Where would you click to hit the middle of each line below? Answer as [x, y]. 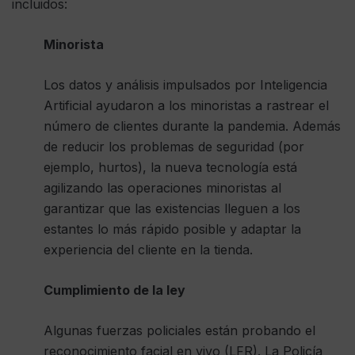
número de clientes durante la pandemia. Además [192, 126]
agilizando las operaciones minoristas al [162, 187]
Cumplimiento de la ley [115, 290]
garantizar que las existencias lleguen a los [172, 208]
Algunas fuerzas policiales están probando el [179, 330]
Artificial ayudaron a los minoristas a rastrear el [186, 105]
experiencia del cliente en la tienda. [148, 249]
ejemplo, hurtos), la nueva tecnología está [170, 167]
